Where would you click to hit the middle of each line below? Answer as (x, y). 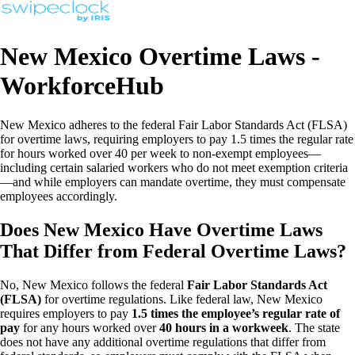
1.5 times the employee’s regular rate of (236, 313)
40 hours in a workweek (224, 327)
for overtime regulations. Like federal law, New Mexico (182, 299)
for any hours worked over (90, 327)
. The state (314, 327)
